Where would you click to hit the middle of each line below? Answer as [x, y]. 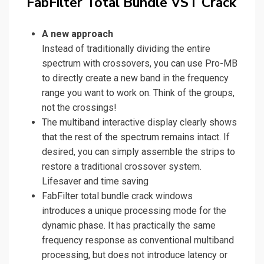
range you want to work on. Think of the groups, [138, 93]
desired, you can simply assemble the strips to [138, 152]
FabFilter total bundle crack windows [117, 196]
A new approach [77, 34]
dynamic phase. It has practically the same [129, 226]
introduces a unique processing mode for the [134, 211]
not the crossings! [79, 108]
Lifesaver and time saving [95, 181]
